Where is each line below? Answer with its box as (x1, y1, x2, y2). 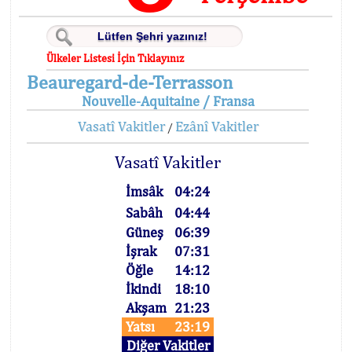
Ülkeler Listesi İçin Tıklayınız (46, 52, 185, 64)
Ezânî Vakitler (174, 118, 258, 134)
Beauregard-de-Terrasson (27, 71, 233, 93)
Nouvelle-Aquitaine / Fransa (81, 93, 255, 109)
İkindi (126, 280, 162, 297)
